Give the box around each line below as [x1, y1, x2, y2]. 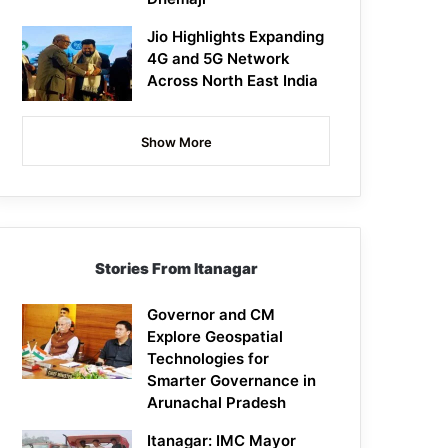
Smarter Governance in [147, 371, 317, 391]
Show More [140, 134, 212, 151]
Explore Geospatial [147, 327, 284, 347]
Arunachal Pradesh [147, 393, 287, 413]
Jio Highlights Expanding [147, 27, 325, 47]
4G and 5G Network [147, 49, 291, 69]
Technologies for [147, 349, 270, 369]
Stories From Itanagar [94, 259, 258, 279]
